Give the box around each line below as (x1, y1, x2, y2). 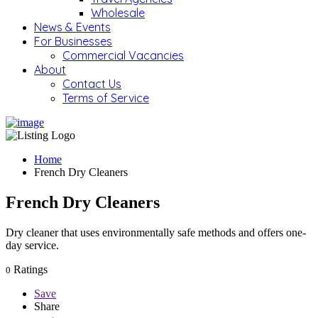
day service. (6, 238, 59, 251)
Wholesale (91, 5, 145, 20)
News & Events (34, 19, 111, 34)
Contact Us (62, 76, 121, 91)
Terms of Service (62, 90, 149, 105)
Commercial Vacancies (62, 48, 184, 62)
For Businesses (34, 33, 112, 48)
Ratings (11, 263, 48, 275)
